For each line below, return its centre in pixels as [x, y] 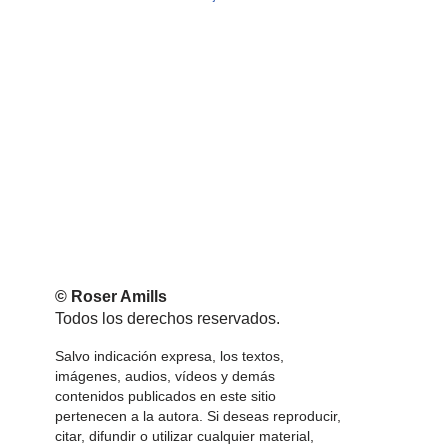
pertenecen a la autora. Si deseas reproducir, [198, 416]
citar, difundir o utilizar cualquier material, [184, 436]
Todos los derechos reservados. [167, 318]
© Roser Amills [111, 296]
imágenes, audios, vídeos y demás [165, 376]
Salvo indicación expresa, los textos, [169, 356]
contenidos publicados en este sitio [165, 396]
